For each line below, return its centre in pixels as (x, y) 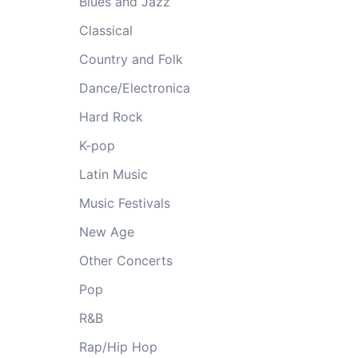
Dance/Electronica (134, 88)
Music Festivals (124, 203)
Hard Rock (111, 117)
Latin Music (113, 174)
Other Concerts (125, 261)
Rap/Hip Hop (118, 347)
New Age (106, 232)
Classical (105, 30)
